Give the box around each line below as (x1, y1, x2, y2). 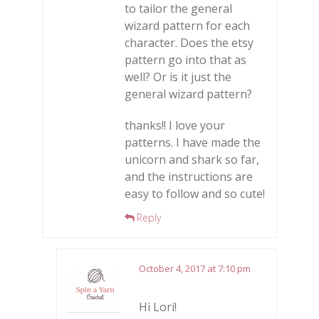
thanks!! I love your (125, 117, 225, 133)
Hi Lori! (139, 298, 177, 315)
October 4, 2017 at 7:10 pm (139, 261, 251, 275)
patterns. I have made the (125, 134, 261, 150)
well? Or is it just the (125, 68, 231, 85)
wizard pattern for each (125, 17, 250, 33)
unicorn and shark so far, (125, 151, 259, 167)
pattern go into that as (125, 51, 246, 68)
